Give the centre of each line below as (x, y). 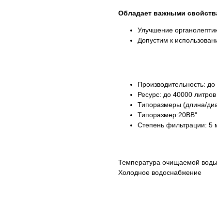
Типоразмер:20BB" (167, 115)
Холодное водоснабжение (160, 173)
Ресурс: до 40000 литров (177, 95)
